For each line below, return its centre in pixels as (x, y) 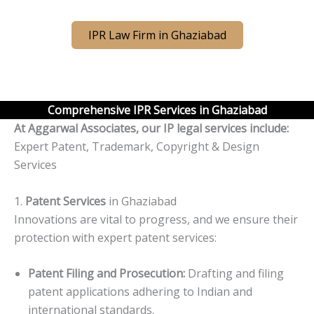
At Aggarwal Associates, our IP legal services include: (151, 128)
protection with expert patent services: (115, 237)
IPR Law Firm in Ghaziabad (157, 35)
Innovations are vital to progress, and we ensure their (156, 219)
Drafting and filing (234, 274)
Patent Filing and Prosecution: (107, 274)
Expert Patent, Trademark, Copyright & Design (137, 146)
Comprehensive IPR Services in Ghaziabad (157, 110)
